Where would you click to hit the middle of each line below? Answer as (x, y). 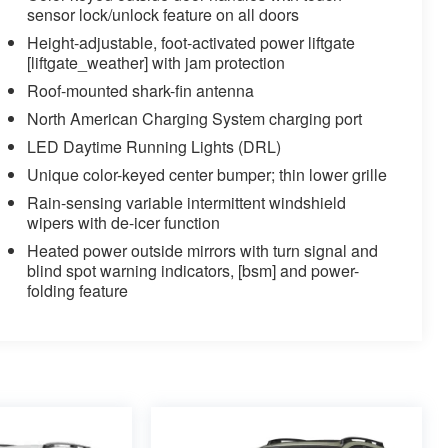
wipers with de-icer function (123, 223)
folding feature (77, 291)
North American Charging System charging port (194, 119)
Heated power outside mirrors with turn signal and (202, 251)
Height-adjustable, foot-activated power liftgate (190, 43)
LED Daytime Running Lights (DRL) (153, 147)
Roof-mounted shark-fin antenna (140, 91)
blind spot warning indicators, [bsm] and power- (192, 271)
